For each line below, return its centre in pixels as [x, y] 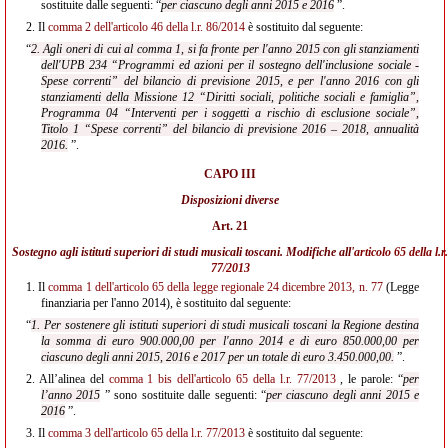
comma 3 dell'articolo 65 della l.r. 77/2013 [146, 433]
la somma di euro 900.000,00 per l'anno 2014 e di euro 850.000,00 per [230, 341]
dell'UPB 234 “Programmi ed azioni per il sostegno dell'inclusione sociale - [230, 65]
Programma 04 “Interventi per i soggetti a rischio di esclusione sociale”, [230, 113]
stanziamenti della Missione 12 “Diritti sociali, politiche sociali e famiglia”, [230, 97]
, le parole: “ [369, 379]
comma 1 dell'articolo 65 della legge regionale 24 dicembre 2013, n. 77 [215, 287]
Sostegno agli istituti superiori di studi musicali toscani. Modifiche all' [183, 252]
